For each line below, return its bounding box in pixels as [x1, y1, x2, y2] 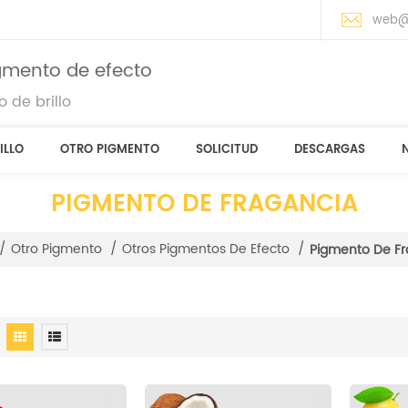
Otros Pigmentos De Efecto [121, 239, 290, 260]
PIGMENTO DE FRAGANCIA [50, 185, 358, 224]
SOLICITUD [196, 140, 258, 159]
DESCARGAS [294, 140, 365, 159]
